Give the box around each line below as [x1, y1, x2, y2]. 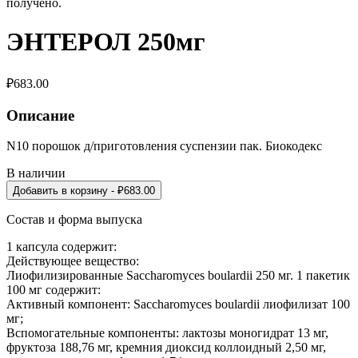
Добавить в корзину [13, 185, 108, 197]
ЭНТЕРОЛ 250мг [6, 27, 205, 57]
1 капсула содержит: [6, 240, 117, 254]
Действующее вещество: [6, 254, 139, 268]
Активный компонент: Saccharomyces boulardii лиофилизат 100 [6, 297, 350, 312]
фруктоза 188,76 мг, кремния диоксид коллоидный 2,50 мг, [6, 340, 326, 355]
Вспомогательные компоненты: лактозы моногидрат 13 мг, [6, 326, 328, 340]
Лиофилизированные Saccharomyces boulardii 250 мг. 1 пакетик [6, 268, 350, 283]
